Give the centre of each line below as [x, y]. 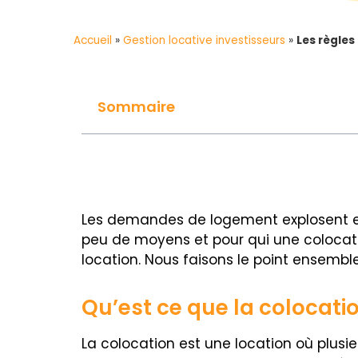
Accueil [93, 40]
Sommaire [136, 107]
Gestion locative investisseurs [204, 40]
